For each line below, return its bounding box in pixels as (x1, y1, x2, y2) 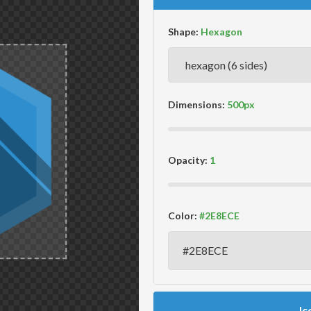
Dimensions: (168, 99, 226, 110)
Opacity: (168, 154, 208, 166)
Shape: (168, 26, 199, 37)
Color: (168, 210, 198, 221)
